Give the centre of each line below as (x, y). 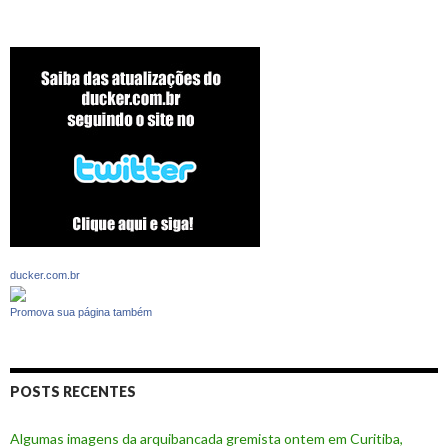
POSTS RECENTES (73, 391)
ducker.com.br (45, 275)
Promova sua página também (81, 311)
